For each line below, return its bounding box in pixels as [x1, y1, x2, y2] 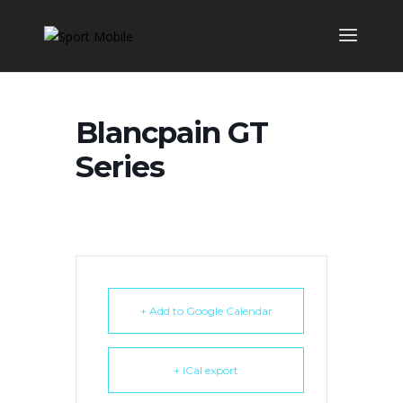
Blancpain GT [76, 114, 268, 150]
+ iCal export [174, 363, 238, 377]
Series [76, 148, 165, 184]
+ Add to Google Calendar [139, 304, 273, 318]
